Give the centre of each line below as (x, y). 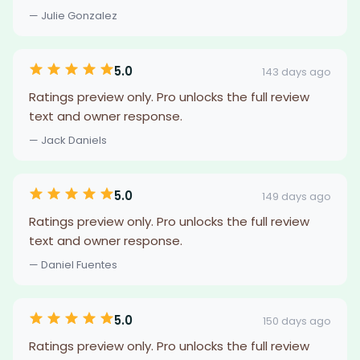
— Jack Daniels (68, 140)
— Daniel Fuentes (73, 265)
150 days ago (297, 321)
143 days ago (297, 72)
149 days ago (297, 196)
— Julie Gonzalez (73, 16)
